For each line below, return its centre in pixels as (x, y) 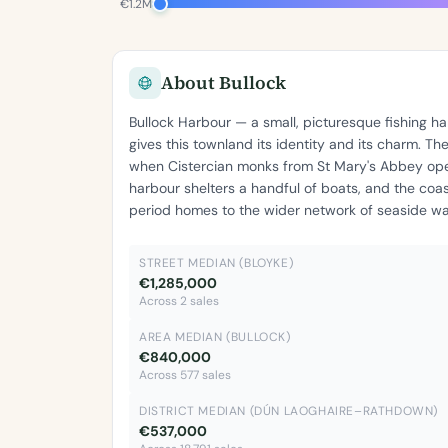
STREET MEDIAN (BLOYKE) (216, 263)
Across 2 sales (179, 301)
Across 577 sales (185, 375)
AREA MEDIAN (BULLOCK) (215, 337)
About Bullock (223, 82)
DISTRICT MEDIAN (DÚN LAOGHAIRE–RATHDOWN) (288, 411)
